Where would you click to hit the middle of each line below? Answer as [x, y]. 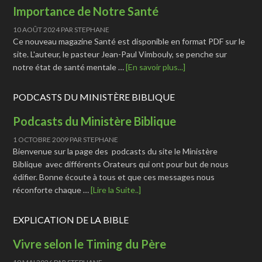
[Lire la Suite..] [116, 190]
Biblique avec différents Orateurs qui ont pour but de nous [121, 164]
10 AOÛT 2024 [37, 30]
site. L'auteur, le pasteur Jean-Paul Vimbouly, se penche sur [120, 54]
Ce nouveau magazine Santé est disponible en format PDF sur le [129, 41]
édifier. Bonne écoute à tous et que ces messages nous [114, 177]
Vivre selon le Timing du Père [90, 244]
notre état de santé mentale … [70, 67]
